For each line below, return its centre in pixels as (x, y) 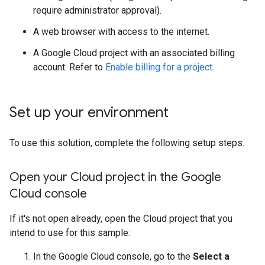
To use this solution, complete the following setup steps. (127, 143)
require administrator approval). (97, 11)
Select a (211, 257)
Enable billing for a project (159, 67)
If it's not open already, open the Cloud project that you (121, 219)
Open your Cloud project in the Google (115, 177)
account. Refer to (69, 67)
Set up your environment (89, 113)
